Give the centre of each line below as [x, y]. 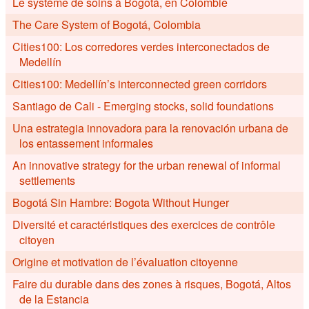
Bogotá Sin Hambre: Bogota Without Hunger [121, 202]
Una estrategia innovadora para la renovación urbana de [150, 128]
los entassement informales [86, 143]
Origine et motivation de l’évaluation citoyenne [125, 262]
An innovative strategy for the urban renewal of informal [147, 165]
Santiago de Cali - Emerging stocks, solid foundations [143, 106]
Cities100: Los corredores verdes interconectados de [141, 47]
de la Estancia [54, 299]
